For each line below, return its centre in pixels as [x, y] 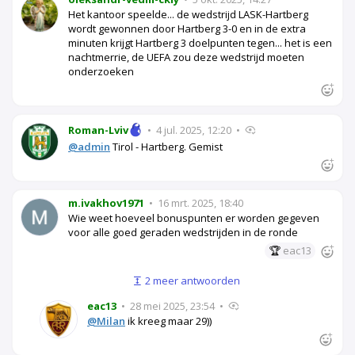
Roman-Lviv [98, 130]
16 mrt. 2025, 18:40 [199, 203]
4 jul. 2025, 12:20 [194, 130]
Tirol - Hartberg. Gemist [166, 146]
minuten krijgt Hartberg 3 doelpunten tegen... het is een [200, 42]
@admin [89, 146]
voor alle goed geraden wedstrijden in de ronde [183, 233]
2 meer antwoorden [191, 281]
